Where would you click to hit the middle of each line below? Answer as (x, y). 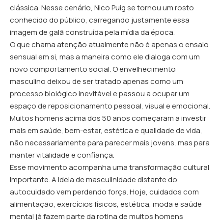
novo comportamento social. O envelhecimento (93, 69)
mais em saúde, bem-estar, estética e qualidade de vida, (106, 130)
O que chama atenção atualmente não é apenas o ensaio (109, 44)
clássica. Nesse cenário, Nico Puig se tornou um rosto (102, 8)
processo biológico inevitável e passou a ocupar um (100, 94)
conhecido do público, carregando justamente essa (100, 20)
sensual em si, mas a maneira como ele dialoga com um (105, 57)
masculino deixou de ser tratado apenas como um (96, 81)
